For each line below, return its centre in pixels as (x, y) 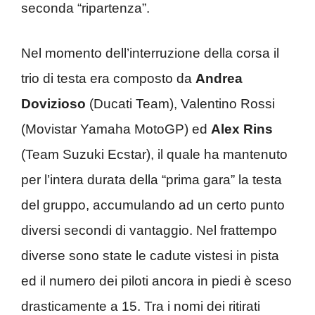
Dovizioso (53, 104)
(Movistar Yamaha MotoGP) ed (116, 129)
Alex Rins (242, 129)
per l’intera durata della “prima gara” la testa (152, 180)
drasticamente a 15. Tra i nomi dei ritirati (141, 306)
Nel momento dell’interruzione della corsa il (150, 53)
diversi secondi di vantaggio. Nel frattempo (149, 230)
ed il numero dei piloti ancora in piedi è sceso (156, 281)
